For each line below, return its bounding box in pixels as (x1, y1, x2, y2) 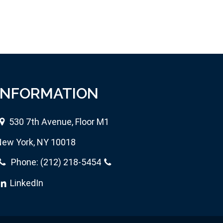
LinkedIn (10, 177, 44, 188)
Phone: (9, 157, 40, 168)
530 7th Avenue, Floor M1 (9, 116, 109, 127)
